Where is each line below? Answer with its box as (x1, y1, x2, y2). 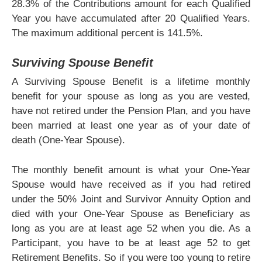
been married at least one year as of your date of (12, 120, 250, 132)
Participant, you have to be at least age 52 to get (12, 237, 250, 249)
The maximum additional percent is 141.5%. (12, 27, 203, 39)
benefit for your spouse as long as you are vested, (12, 91, 250, 102)
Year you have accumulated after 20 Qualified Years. (12, 13, 250, 25)
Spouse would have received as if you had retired (12, 179, 250, 191)
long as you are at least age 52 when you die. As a (12, 223, 250, 235)
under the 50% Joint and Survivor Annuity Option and (12, 194, 250, 205)
